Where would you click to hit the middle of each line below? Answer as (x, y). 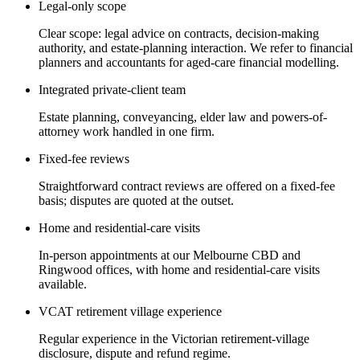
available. (63, 284)
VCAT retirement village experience (130, 312)
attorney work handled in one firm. (127, 132)
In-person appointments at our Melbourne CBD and (170, 256)
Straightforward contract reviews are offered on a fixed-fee (187, 186)
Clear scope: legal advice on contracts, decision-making (179, 34)
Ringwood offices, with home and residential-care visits (179, 270)
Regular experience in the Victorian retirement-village (174, 339)
